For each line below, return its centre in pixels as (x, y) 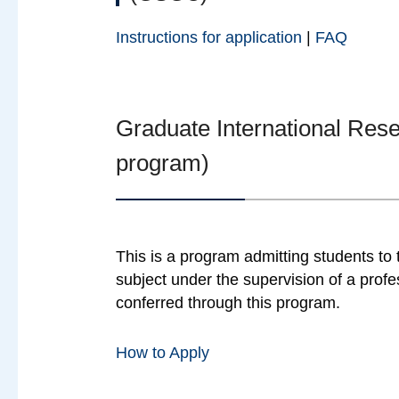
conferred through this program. (228, 302)
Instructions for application (209, 37)
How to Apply (163, 352)
